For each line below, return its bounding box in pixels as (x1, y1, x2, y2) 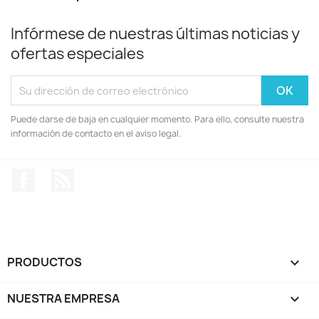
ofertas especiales (11, 43, 144, 65)
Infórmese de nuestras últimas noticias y (11, 23, 300, 45)
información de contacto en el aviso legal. (11, 127, 181, 140)
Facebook (35, 168, 88, 184)
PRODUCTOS (7, 254, 82, 271)
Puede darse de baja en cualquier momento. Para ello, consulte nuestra (11, 113, 304, 126)
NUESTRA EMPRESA (7, 291, 120, 307)
